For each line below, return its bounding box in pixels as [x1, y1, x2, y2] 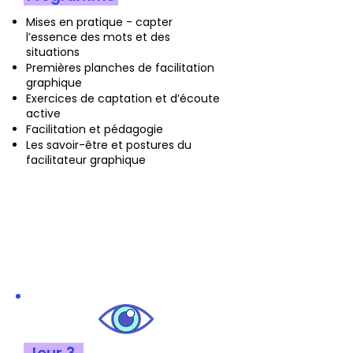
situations [26, 44, 80, 60]
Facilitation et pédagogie [26, 121, 163, 137]
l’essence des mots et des [26, 29, 170, 45]
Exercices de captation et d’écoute [26, 91, 220, 106]
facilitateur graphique [26, 152, 146, 168]
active [26, 106, 61, 121]
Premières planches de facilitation [26, 60, 214, 76]
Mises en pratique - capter [26, 14, 173, 30]
